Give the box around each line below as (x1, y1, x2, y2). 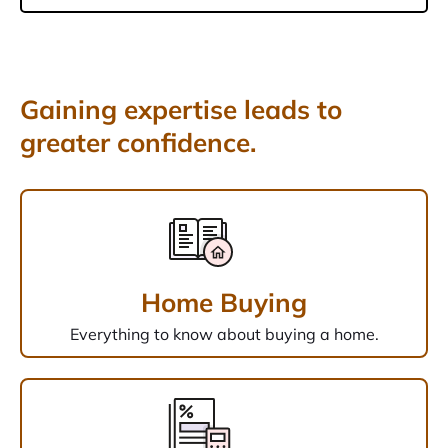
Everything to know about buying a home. (69, 324, 379, 345)
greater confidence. (20, 126, 256, 160)
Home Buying (141, 286, 307, 320)
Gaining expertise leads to (20, 93, 342, 127)
